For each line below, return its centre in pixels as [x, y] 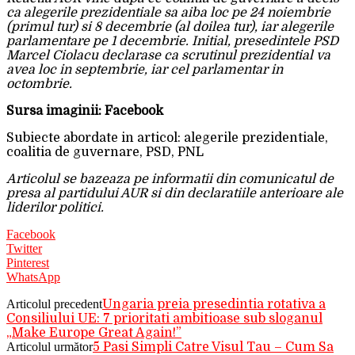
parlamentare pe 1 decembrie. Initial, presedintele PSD [172, 42]
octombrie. [39, 84]
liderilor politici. [55, 208]
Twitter [24, 249]
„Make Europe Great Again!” [94, 333]
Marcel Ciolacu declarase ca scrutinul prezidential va [168, 56]
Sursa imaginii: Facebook [85, 111]
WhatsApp [33, 277]
